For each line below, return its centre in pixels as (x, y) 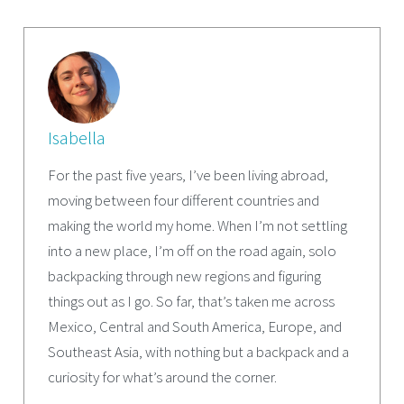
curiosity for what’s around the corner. (162, 376)
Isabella (76, 138)
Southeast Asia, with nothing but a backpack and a (198, 351)
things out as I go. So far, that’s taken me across (191, 301)
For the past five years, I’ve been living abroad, (188, 174)
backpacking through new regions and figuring (184, 275)
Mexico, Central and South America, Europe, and (194, 326)
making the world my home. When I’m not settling (197, 225)
